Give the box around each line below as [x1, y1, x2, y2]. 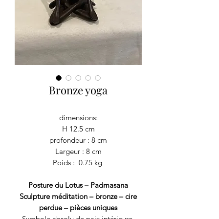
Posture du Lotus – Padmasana [28, 180, 128, 190]
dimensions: [59, 113, 98, 122]
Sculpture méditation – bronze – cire [20, 192, 137, 201]
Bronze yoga [49, 83, 108, 97]
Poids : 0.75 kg [52, 158, 104, 167]
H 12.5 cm [62, 124, 95, 133]
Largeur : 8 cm [55, 147, 102, 156]
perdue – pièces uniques [39, 203, 117, 212]
